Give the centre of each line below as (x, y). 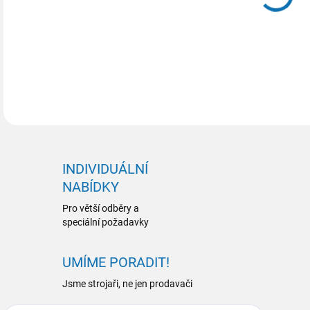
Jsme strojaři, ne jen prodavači (127, 284)
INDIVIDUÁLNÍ (105, 169)
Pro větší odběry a (101, 208)
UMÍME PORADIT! (116, 262)
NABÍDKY (91, 187)
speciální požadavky (106, 222)
